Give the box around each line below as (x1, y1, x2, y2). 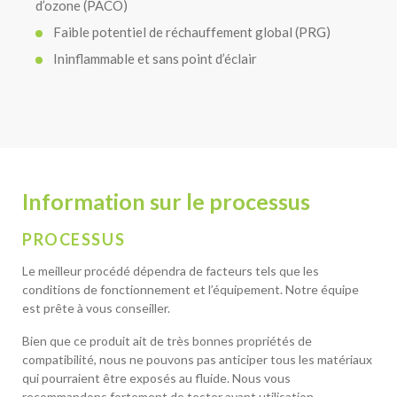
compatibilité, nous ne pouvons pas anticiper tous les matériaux (22, 352, 372, 367)
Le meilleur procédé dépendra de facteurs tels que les (22, 263, 319, 278)
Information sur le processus (22, 188, 310, 214)
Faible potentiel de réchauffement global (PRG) (53, 24, 331, 40)
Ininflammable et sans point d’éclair (53, 51, 257, 66)
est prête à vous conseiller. (22, 300, 170, 315)
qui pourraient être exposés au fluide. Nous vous (22, 370, 291, 385)
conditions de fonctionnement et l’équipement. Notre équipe (22, 282, 359, 297)
